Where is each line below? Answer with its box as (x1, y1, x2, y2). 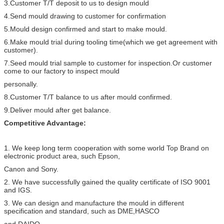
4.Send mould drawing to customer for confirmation (4, 11, 166, 20)
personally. (4, 79, 38, 88)
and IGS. (4, 185, 32, 194)
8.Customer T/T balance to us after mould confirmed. (4, 92, 172, 101)
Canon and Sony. (4, 164, 58, 173)
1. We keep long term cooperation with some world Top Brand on (4, 143, 209, 152)
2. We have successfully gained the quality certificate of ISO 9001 (4, 177, 210, 186)
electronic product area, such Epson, (4, 151, 120, 160)
